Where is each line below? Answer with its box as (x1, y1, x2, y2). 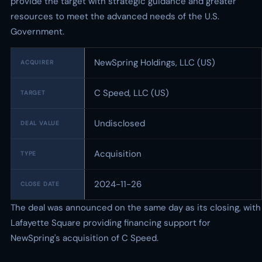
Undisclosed (94, 118, 145, 129)
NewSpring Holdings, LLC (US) (94, 57, 215, 68)
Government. (11, 26, 64, 37)
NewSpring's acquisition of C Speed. (11, 232, 158, 244)
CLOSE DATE (20, 180, 60, 188)
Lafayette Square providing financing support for (11, 217, 211, 229)
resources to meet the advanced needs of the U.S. (11, 11, 219, 22)
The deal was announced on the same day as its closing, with (11, 202, 261, 213)
